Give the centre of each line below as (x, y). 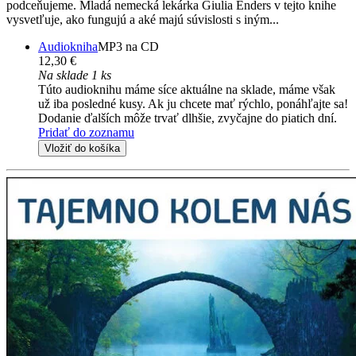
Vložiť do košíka (82, 148)
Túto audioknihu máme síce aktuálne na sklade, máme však (187, 89)
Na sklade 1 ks (75, 75)
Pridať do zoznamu (86, 132)
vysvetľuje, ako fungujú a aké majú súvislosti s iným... (143, 19)
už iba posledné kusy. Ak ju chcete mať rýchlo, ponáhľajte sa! (193, 103)
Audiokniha (68, 46)
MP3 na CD (128, 46)
